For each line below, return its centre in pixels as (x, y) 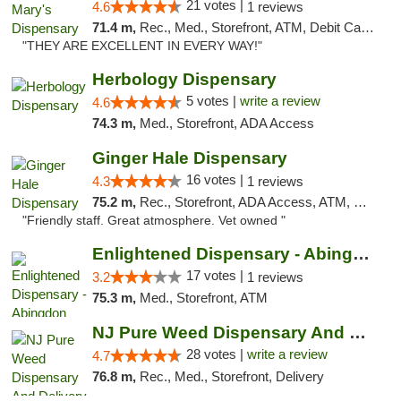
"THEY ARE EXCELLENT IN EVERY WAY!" (142, 46)
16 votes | (216, 179)
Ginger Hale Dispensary (189, 158)
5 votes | (213, 101)
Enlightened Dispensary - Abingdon (361, 254)
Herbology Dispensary (184, 79)
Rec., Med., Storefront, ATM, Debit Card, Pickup (250, 27)
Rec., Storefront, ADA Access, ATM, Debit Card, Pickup (246, 202)
